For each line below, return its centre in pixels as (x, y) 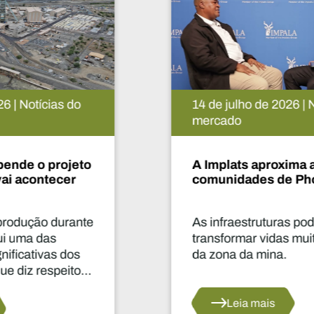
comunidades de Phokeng (139, 179)
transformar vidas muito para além (155, 238)
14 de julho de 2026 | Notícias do (149, 104)
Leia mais (119, 303)
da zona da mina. (108, 254)
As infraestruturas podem (130, 222)
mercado (85, 121)
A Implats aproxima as (126, 164)
